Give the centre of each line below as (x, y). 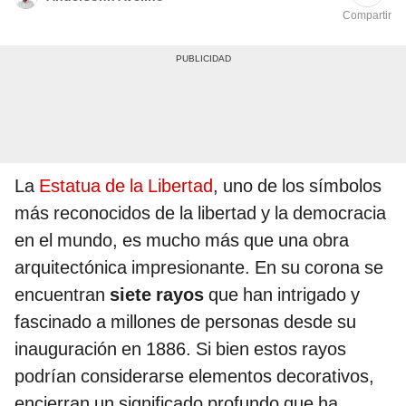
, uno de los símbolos (297, 186)
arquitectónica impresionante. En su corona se (199, 268)
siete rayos (157, 295)
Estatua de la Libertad (126, 186)
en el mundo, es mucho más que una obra (182, 241)
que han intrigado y (284, 295)
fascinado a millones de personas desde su (185, 322)
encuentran (60, 295)
